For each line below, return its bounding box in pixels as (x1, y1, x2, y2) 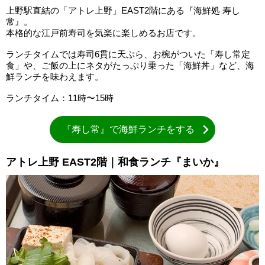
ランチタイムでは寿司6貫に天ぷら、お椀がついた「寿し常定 (6, 49, 250, 59)
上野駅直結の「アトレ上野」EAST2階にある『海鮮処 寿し (6, 5, 240, 15)
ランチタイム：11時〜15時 (6, 93, 114, 103)
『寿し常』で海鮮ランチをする (62, 124, 195, 134)
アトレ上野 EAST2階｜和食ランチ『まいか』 (6, 156, 224, 168)
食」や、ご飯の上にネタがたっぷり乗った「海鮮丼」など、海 (6, 60, 254, 70)
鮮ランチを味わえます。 (6, 72, 104, 82)
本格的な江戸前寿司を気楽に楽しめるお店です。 (6, 28, 201, 38)
